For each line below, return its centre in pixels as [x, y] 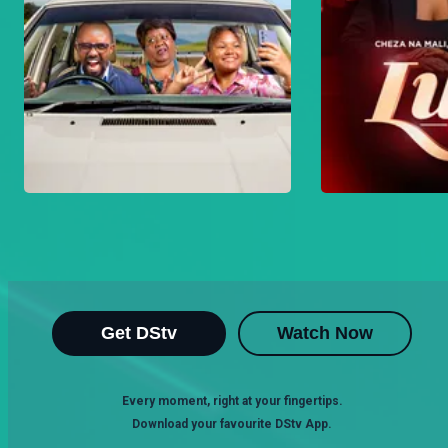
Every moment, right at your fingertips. [232, 401]
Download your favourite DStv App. [232, 424]
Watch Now [325, 333]
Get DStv [139, 333]
